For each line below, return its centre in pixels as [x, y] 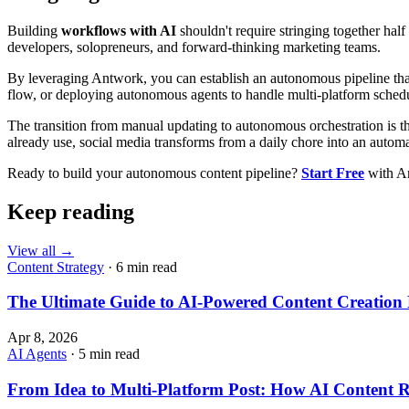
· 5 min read [103, 354]
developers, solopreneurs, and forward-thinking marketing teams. [194, 47]
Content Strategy [56, 267]
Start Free [333, 173]
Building [34, 30]
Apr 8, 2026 [42, 338]
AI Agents [37, 354]
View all [31, 250]
